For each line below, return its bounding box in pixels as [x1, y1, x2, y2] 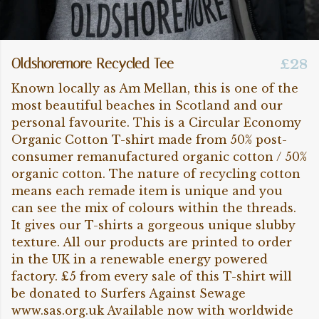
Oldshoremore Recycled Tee [11, 56, 174, 72]
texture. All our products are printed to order [11, 235, 292, 249]
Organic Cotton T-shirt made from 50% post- [11, 132, 287, 147]
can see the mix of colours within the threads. [11, 201, 296, 215]
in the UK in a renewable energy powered [11, 252, 268, 266]
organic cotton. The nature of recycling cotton [11, 167, 300, 181]
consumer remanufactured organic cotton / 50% [11, 150, 307, 164]
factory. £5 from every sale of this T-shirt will [11, 269, 292, 283]
